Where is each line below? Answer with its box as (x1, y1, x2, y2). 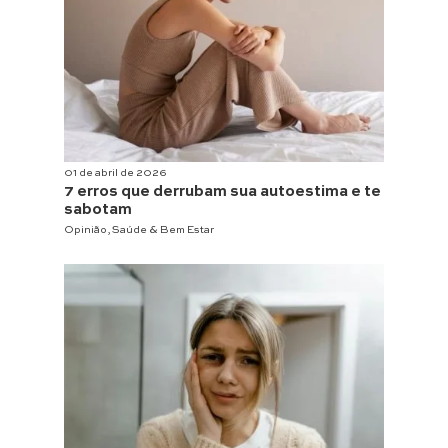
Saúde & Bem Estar (112, 225, 214, 236)
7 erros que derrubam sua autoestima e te (64, 184, 381, 201)
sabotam (64, 202, 132, 219)
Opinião (64, 225, 107, 236)
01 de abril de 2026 (64, 168, 167, 179)
